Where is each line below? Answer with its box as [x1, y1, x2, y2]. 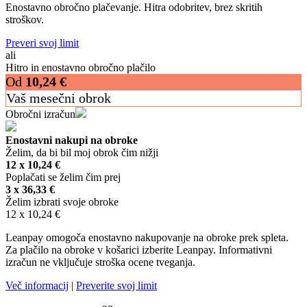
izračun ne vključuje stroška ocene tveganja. [5, 256, 195, 268]
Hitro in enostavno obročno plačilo [5, 61, 156, 73]
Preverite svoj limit [76, 279, 157, 291]
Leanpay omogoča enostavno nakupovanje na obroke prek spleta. [5, 231, 288, 243]
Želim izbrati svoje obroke [5, 195, 119, 208]
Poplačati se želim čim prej [5, 171, 121, 183]
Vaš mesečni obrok [6, 90, 111, 106]
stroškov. [5, 13, 44, 25]
